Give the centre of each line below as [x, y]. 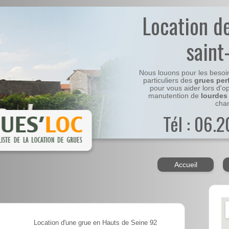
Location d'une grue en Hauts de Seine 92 [95, 223]
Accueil [186, 165]
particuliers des [168, 81]
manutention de [174, 96]
